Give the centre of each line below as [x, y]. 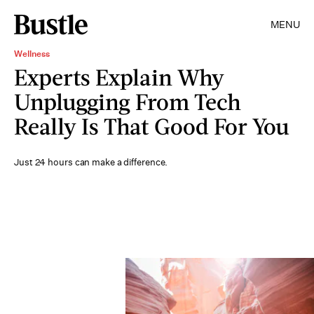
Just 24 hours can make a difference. [91, 162]
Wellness [32, 54]
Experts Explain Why [119, 77]
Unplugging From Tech [128, 101]
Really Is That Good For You [152, 126]
